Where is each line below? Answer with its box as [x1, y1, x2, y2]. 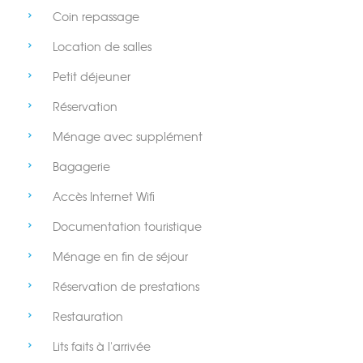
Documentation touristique [53, 220, 202, 234]
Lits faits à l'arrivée [53, 340, 151, 354]
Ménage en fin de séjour [53, 250, 188, 264]
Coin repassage [53, 10, 139, 24]
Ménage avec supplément [53, 130, 203, 144]
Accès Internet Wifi [53, 190, 155, 204]
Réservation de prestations [53, 280, 199, 294]
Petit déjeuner [53, 70, 130, 84]
